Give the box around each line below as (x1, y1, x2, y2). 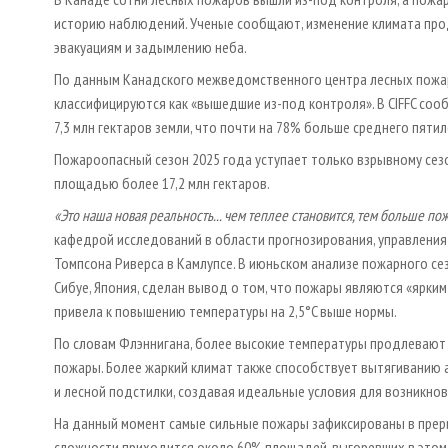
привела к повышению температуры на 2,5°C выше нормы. (54, 301, 397, 322)
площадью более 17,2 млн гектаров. (54, 173, 270, 194)
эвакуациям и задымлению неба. (54, 37, 247, 58)
